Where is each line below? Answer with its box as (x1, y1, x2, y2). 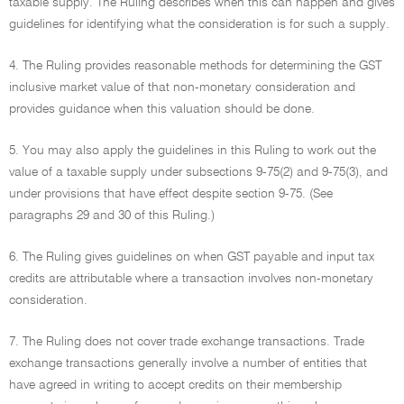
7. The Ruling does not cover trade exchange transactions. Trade (9, 335, 364, 348)
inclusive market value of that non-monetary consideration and (9, 81, 355, 94)
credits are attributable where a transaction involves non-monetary (9, 272, 373, 285)
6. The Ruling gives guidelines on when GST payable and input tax (9, 251, 374, 263)
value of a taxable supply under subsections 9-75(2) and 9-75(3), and (9, 166, 388, 179)
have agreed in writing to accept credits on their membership (9, 379, 342, 391)
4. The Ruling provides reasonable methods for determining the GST (9, 60, 381, 72)
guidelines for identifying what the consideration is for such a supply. (9, 18, 390, 31)
